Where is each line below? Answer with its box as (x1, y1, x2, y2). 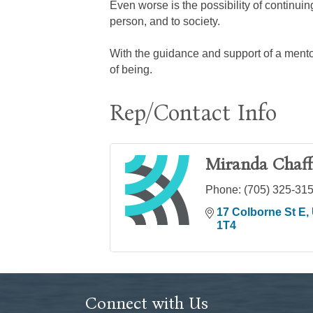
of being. (110, 64, 152, 76)
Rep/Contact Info (110, 99, 277, 127)
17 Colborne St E (217, 206, 306, 219)
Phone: (205, 184, 241, 196)
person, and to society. (110, 15, 220, 28)
